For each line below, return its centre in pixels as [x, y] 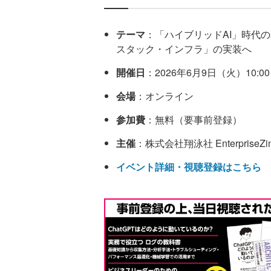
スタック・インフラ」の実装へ [184, 49]
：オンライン [165, 96]
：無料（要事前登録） [194, 120]
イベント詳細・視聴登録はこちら [189, 167]
